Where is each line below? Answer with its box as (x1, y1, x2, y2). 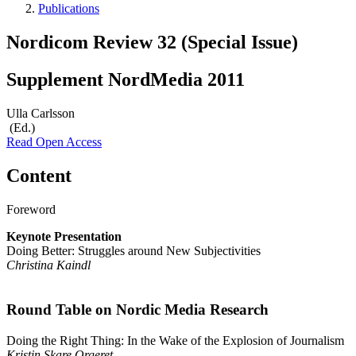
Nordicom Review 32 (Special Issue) (6, 31, 298, 52)
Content (6, 164, 72, 186)
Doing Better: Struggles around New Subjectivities (6, 243, 261, 257)
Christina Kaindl (6, 257, 91, 272)
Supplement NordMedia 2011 (6, 68, 245, 90)
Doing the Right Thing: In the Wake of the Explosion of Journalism (6, 333, 344, 347)
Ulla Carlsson (6, 106, 75, 120)
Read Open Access (6, 134, 102, 149)
